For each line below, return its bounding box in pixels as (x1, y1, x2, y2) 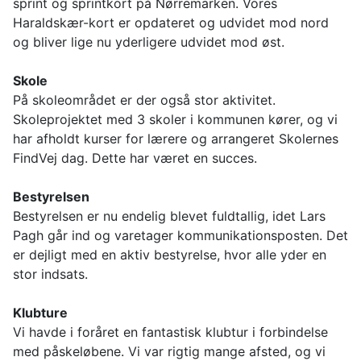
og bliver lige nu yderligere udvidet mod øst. (13, 34, 284, 51)
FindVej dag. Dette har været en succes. (13, 150, 257, 167)
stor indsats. (13, 266, 88, 283)
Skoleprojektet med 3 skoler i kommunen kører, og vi (13, 111, 338, 128)
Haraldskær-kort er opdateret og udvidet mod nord (13, 15, 329, 31)
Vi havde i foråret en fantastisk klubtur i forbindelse (13, 324, 328, 341)
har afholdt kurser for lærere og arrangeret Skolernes (13, 131, 338, 147)
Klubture (13, 305, 68, 322)
